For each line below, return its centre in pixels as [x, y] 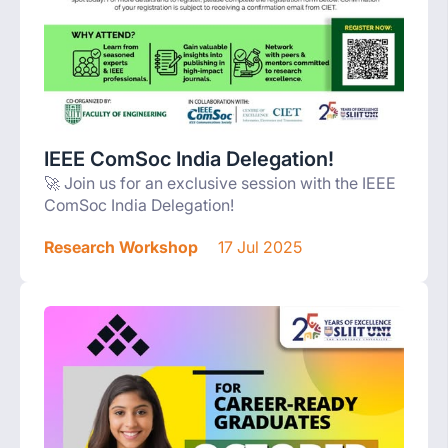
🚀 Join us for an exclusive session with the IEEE [220, 183]
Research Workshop [121, 247]
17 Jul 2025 [258, 247]
